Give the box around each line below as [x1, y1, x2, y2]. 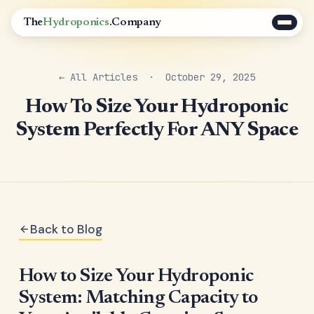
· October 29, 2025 [137, 71, 255, 83]
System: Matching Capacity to [19, 289, 258, 308]
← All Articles [59, 71, 137, 83]
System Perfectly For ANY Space [15, 121, 299, 141]
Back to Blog [30, 221, 102, 237]
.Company [109, 17, 161, 28]
